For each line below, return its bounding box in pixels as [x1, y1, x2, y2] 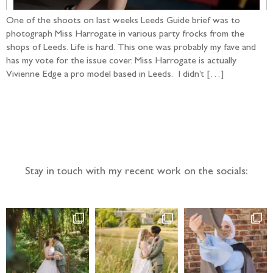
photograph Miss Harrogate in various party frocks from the [6, 30, 244, 40]
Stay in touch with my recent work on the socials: [25, 167, 248, 179]
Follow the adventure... [57, 116, 216, 138]
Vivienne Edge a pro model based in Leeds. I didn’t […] [6, 70, 224, 80]
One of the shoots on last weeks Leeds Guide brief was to [6, 16, 240, 26]
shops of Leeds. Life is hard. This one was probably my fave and [6, 43, 256, 53]
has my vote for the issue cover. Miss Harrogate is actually [6, 57, 236, 66]
